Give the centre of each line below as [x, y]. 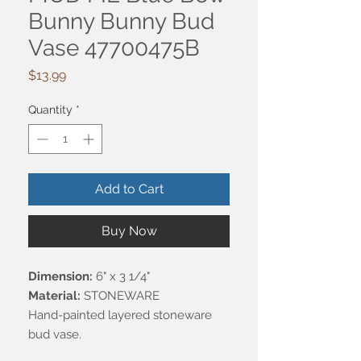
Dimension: [62, 277]
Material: [56, 296]
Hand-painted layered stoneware [120, 315]
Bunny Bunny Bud [121, 22]
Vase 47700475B [114, 48]
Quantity [50, 110]
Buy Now [129, 231]
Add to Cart [129, 189]
